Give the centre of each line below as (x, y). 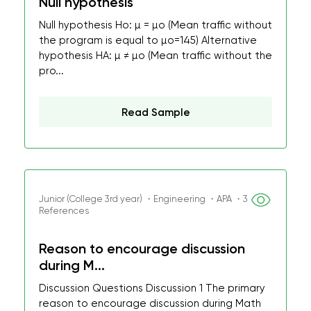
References (64, 211)
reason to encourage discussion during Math (150, 303)
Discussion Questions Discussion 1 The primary (152, 288)
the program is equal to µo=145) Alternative (148, 40)
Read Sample (155, 112)
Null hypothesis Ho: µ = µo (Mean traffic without (155, 25)
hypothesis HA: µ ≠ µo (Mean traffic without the (155, 56)
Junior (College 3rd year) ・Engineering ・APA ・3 (143, 199)
